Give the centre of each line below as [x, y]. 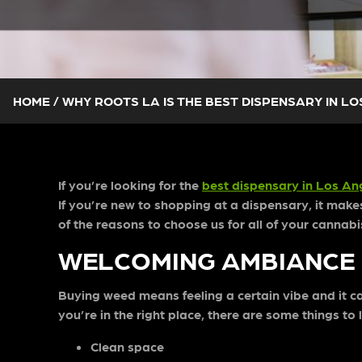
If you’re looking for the [130, 185]
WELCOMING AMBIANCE [206, 259]
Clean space [127, 346]
